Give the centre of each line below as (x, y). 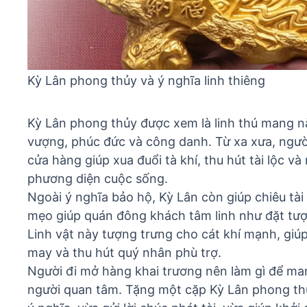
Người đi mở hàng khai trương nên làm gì (146, 271)
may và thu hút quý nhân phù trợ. (124, 253)
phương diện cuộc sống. (98, 179)
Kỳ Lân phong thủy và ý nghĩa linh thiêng (146, 81)
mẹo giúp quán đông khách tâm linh (132, 216)
